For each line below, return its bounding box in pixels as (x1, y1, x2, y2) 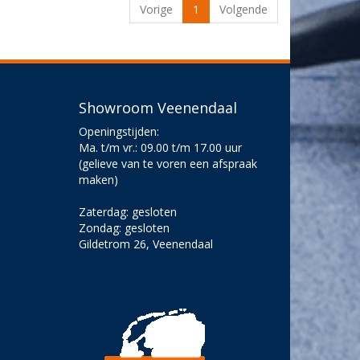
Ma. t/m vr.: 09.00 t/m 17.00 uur (79, 139, 243, 155)
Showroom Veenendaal (79, 97, 238, 117)
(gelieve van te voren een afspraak (79, 155, 258, 171)
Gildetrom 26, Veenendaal (79, 235, 214, 252)
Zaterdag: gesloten (79, 203, 178, 219)
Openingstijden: (79, 123, 160, 139)
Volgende (219, 2, 268, 18)
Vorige (140, 2, 173, 18)
